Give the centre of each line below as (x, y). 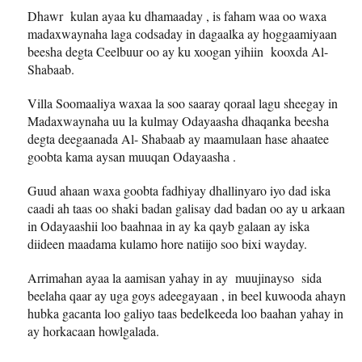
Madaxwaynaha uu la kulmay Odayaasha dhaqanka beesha (178, 120)
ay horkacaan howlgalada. (93, 330)
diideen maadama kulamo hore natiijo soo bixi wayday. (167, 243)
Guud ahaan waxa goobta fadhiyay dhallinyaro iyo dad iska (179, 190)
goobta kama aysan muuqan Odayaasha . (132, 156)
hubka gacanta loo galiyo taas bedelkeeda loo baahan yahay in (185, 313)
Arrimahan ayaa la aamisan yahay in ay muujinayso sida (175, 277)
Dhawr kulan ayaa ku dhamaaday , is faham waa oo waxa (177, 15)
